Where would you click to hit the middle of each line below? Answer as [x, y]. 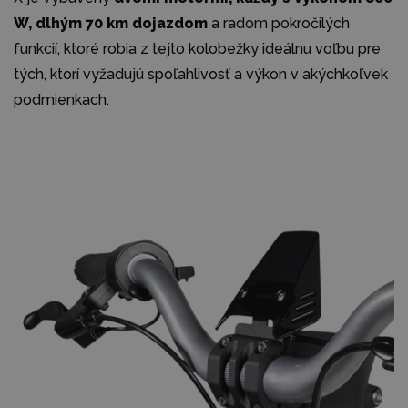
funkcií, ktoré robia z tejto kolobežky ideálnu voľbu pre [197, 48]
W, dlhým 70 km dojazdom [111, 23]
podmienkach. [61, 99]
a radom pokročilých [279, 23]
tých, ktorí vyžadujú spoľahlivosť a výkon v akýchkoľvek [201, 74]
